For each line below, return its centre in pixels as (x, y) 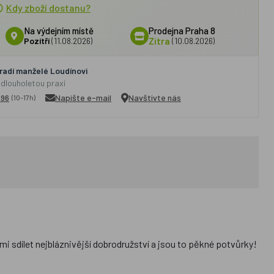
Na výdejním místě (58, 31)
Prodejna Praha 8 (182, 31)
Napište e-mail (83, 98)
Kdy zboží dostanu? (48, 8)
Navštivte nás (154, 98)
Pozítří (36, 41)
